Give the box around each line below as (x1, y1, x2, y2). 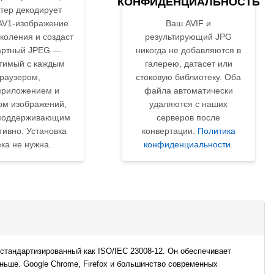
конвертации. (141, 126, 198, 136)
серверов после (157, 113, 220, 123)
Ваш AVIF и (166, 18, 211, 29)
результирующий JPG (145, 32, 232, 42)
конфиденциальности (144, 139, 231, 150)
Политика (197, 126, 235, 136)
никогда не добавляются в (136, 45, 241, 56)
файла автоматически (144, 86, 233, 96)
